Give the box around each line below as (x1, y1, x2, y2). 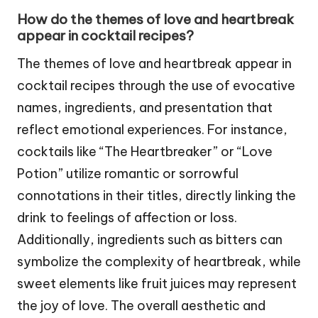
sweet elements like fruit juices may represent (17, 275, 297, 292)
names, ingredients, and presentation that (17, 99, 273, 116)
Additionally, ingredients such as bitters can (17, 231, 283, 248)
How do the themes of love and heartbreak (17, 11, 294, 28)
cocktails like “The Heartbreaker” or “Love (17, 143, 273, 160)
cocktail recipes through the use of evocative (17, 77, 295, 94)
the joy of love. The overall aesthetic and (17, 297, 265, 314)
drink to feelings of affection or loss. (17, 209, 237, 226)
